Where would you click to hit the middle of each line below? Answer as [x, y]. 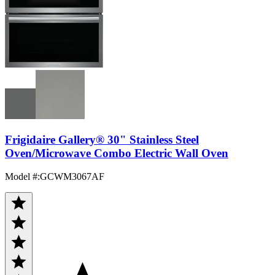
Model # [21, 177]
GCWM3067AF [72, 177]
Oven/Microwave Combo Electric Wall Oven [117, 153]
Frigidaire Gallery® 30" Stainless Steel [102, 139]
